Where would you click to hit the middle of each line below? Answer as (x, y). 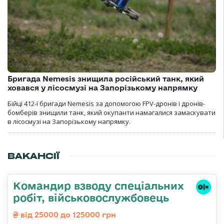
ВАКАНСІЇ (33, 156)
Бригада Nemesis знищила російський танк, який (106, 79)
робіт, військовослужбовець (91, 198)
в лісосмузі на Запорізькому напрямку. (69, 122)
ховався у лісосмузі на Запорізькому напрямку (102, 88)
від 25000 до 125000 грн (67, 215)
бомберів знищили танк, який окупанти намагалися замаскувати (111, 113)
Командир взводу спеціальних (98, 186)
